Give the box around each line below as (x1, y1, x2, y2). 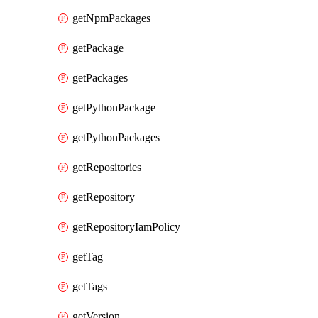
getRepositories (72, 161, 141, 173)
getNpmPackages (72, 12, 150, 24)
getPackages (72, 72, 128, 84)
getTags (72, 280, 107, 292)
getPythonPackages (72, 131, 160, 143)
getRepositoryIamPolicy (72, 221, 180, 233)
